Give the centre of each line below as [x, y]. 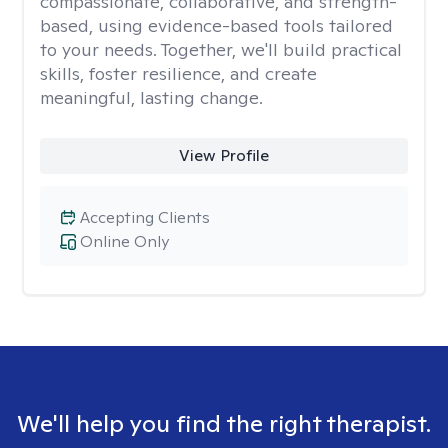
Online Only [124, 241]
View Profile [223, 155]
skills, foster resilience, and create [178, 73]
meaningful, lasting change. [151, 97]
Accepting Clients [145, 217]
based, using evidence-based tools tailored [216, 25]
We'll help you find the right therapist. [224, 423]
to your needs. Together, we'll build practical [221, 49]
